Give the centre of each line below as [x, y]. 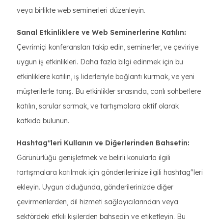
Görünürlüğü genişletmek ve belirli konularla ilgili [94, 158]
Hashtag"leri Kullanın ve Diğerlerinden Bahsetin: [103, 143]
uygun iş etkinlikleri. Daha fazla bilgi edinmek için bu [100, 62]
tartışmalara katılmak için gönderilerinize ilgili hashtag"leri [110, 172]
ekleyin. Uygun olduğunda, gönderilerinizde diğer [95, 187]
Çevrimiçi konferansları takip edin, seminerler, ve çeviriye [108, 47]
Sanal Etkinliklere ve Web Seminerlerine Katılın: [101, 32]
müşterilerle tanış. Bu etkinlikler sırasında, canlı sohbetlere [109, 91]
